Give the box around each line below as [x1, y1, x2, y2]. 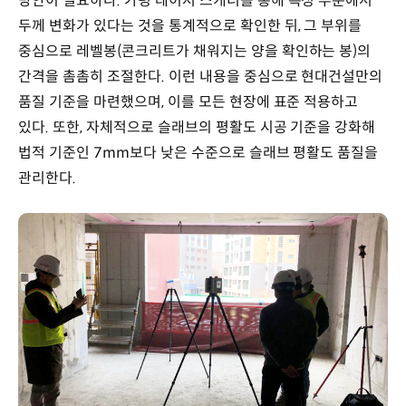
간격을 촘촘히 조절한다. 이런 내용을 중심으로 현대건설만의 [18, 67, 383, 87]
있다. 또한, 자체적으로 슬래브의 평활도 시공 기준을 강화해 [18, 118, 376, 138]
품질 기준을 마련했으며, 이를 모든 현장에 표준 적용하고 [18, 92, 359, 112]
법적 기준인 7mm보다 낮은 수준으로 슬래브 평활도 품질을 [18, 143, 379, 163]
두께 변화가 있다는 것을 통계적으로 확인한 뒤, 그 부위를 [18, 16, 362, 36]
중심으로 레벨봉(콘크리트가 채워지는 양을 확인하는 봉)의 [18, 42, 372, 62]
